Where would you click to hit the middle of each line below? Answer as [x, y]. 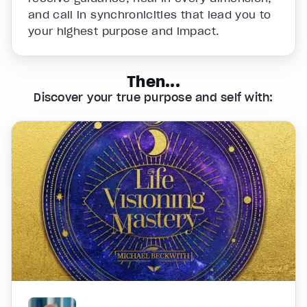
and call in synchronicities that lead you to [150, 14]
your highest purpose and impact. [124, 30]
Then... [153, 81]
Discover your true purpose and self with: [153, 97]
